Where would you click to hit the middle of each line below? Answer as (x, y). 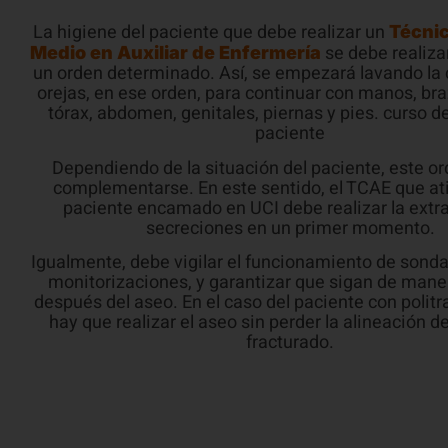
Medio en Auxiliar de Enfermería (175, 13)
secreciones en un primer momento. (290, 188)
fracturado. (290, 303)
